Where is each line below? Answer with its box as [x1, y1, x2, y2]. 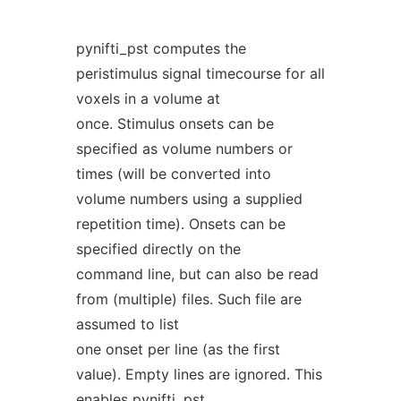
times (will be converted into [75, 165, 271, 183]
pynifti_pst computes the [75, 39, 246, 57]
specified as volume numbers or [75, 140, 293, 158]
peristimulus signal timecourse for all [75, 64, 325, 82]
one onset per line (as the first [75, 340, 280, 358]
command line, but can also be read [75, 265, 319, 283]
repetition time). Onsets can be [75, 215, 286, 233]
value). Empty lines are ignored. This [75, 365, 322, 383]
